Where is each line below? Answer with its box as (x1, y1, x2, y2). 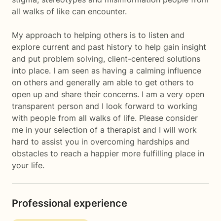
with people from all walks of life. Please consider (12, 113, 198, 123)
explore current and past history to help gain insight (12, 42, 206, 52)
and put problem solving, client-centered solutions (12, 54, 200, 64)
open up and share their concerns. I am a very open (12, 89, 204, 99)
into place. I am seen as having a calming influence (12, 66, 201, 75)
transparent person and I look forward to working (12, 101, 197, 111)
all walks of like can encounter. (12, 6, 127, 16)
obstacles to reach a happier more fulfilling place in (12, 148, 204, 158)
